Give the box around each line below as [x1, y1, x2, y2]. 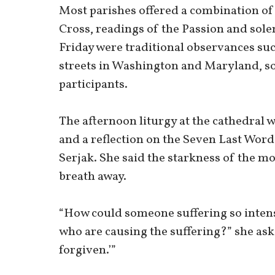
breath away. [59, 168, 129, 186]
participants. [59, 76, 130, 94]
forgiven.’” [59, 242, 116, 260]
